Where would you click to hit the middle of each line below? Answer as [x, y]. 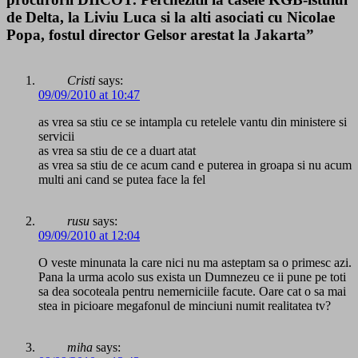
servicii [56, 137]
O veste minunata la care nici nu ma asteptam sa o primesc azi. [195, 263]
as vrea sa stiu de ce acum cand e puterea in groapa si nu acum [195, 165]
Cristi [81, 81]
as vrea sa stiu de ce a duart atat [117, 151]
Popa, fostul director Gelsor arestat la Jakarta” [160, 35]
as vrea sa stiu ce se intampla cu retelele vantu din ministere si [193, 122]
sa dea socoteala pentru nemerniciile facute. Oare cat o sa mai [192, 292]
